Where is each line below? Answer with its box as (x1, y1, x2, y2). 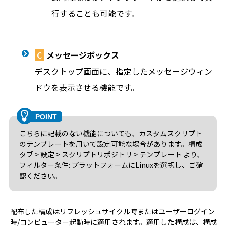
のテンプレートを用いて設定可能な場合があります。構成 (19, 139, 202, 149)
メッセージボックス (44, 49, 119, 61)
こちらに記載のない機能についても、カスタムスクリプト (19, 128, 202, 138)
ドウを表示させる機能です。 (34, 81, 139, 93)
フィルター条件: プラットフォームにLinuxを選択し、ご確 (19, 160, 203, 170)
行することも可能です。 (51, 7, 139, 19)
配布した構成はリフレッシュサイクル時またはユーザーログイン (10, 206, 215, 216)
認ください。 (19, 171, 62, 181)
